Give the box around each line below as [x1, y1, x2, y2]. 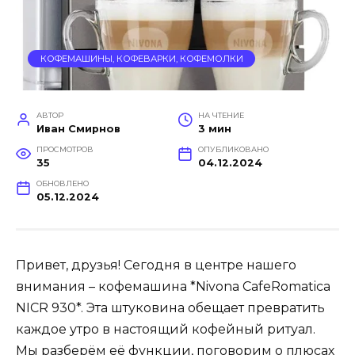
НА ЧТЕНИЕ [197, 110, 244, 120]
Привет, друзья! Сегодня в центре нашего [16, 257, 296, 273]
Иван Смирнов [36, 122, 120, 135]
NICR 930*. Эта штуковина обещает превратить [16, 300, 325, 315]
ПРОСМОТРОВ [36, 144, 94, 154]
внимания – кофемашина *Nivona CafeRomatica [16, 278, 330, 294]
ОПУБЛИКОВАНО [197, 144, 269, 154]
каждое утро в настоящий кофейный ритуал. [16, 321, 315, 337]
